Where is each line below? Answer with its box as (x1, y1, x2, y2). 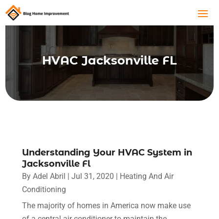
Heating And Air (119, 171, 174, 181)
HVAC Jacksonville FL (42, 53, 177, 68)
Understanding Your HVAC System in (22, 147, 192, 158)
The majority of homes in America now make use (22, 200, 191, 210)
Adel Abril (32, 171, 66, 181)
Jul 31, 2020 (71, 171, 114, 181)
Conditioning (22, 184, 66, 194)
